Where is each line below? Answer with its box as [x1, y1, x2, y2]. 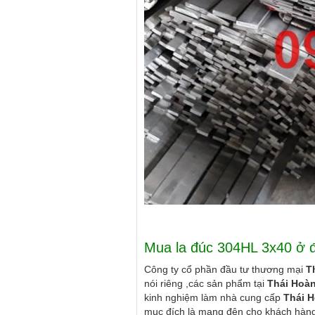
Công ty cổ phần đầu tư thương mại [144, 264, 306, 276]
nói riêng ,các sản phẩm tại [144, 278, 267, 290]
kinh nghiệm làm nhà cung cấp [144, 292, 283, 304]
